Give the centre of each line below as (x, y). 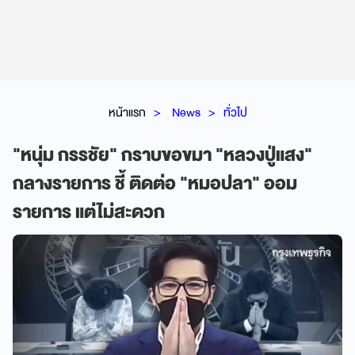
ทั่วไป (235, 112)
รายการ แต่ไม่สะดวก (89, 212)
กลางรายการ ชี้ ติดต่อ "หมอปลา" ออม (155, 183)
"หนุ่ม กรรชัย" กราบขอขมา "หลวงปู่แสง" (162, 155)
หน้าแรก (127, 112)
